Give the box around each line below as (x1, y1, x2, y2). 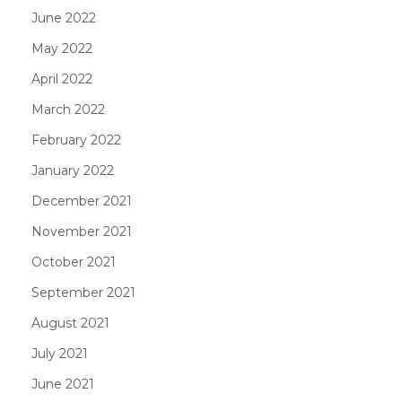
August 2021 (31, 314, 109, 331)
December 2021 (31, 192, 132, 209)
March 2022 (31, 100, 105, 118)
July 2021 (31, 345, 88, 362)
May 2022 (31, 39, 92, 57)
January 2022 (31, 162, 114, 179)
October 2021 (31, 253, 116, 270)
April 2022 (31, 70, 92, 87)
